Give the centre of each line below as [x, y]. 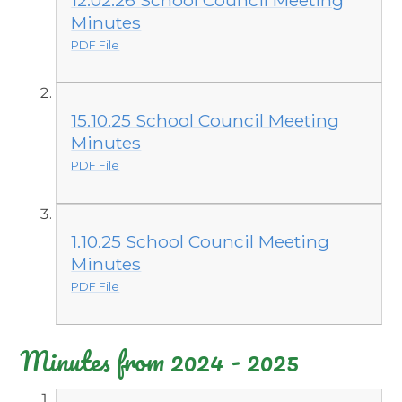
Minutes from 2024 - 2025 [160, 362]
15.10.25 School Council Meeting [205, 121]
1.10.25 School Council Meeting [201, 241]
